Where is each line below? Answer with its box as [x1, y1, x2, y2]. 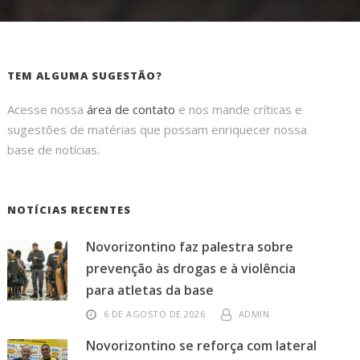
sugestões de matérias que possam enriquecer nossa [7, 121, 308, 137]
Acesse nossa [7, 101, 88, 117]
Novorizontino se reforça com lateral [86, 337, 317, 354]
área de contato [87, 101, 176, 117]
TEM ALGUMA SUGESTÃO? [7, 68, 163, 83]
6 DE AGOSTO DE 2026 [103, 308, 206, 320]
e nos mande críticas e [175, 101, 303, 117]
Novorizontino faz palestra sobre [86, 238, 294, 256]
